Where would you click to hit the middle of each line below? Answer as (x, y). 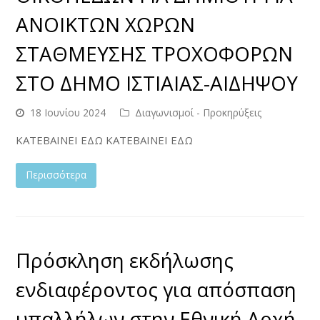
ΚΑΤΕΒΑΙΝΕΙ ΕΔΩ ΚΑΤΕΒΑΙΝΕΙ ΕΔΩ (105, 140)
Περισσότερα (56, 175)
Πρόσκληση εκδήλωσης (125, 260)
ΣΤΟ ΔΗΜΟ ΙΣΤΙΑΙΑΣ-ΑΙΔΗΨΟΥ (157, 82)
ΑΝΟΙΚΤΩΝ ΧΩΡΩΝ (106, 24)
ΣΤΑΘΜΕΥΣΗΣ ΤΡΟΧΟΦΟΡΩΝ (155, 53)
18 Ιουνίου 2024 (68, 112)
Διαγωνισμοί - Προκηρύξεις (199, 112)
